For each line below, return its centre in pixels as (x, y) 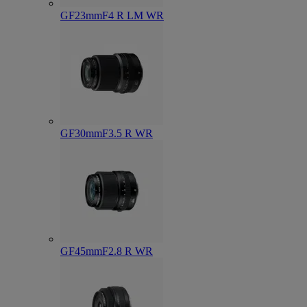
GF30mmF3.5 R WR (107, 133)
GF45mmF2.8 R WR (107, 251)
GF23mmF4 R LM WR (112, 15)
